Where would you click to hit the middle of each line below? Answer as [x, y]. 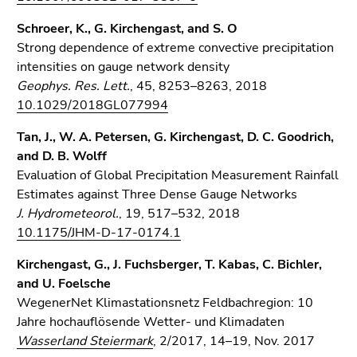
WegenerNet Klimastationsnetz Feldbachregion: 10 [165, 303]
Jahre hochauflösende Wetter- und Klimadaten [151, 322]
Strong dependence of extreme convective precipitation [175, 48]
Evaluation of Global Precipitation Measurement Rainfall [178, 175]
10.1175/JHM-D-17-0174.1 [99, 233]
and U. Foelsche [64, 284]
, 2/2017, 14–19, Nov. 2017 [234, 341]
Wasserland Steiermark [85, 341]
